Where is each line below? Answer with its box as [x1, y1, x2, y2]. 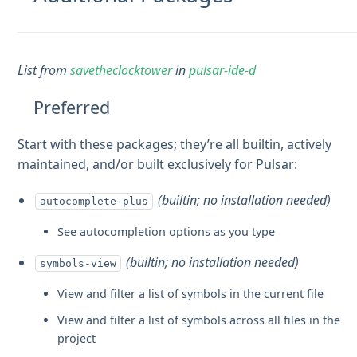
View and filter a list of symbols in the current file [57, 285, 324, 301]
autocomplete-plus [40, 194, 149, 207]
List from [18, 61, 71, 79]
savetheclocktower [70, 61, 173, 79]
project [57, 330, 96, 346]
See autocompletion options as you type [57, 223, 276, 239]
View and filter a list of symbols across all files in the [57, 312, 341, 328]
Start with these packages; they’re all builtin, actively [18, 135, 332, 153]
